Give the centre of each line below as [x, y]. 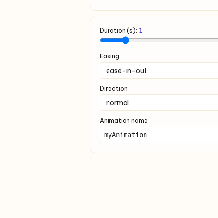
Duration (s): [119, 30]
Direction [114, 88]
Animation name [124, 120]
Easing [109, 56]
